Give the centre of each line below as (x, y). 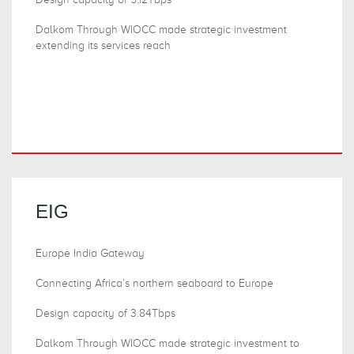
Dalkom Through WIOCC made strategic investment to (168, 344)
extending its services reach (103, 46)
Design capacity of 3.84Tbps (105, 314)
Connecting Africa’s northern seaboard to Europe (154, 284)
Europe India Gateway (90, 254)
